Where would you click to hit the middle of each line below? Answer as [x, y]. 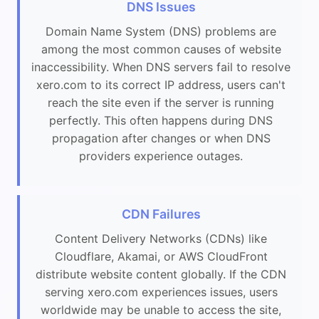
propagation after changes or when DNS [161, 138]
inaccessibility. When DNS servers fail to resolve [161, 67]
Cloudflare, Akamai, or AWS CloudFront [161, 256]
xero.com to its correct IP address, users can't [161, 85]
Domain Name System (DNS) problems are [161, 32]
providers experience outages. [161, 156]
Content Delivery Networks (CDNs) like [161, 238]
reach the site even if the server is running [161, 103]
